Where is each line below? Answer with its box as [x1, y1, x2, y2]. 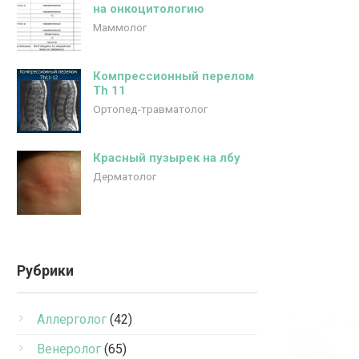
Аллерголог [37, 312, 107, 327]
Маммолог [93, 21, 147, 34]
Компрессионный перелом [93, 69, 254, 83]
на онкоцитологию [93, 2, 204, 16]
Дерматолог [93, 170, 156, 183]
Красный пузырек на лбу [93, 151, 240, 165]
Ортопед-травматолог [93, 103, 208, 115]
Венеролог [37, 341, 101, 357]
